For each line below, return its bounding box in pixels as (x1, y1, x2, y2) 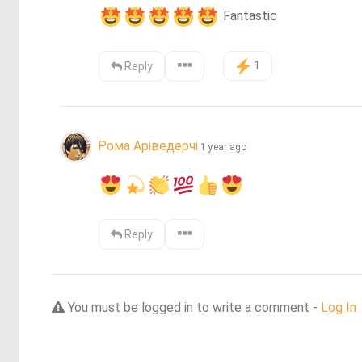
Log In (321, 299, 356, 315)
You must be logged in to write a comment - (65, 299, 321, 315)
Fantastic (220, 7, 278, 23)
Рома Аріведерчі (98, 137, 198, 154)
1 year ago (200, 141, 246, 153)
